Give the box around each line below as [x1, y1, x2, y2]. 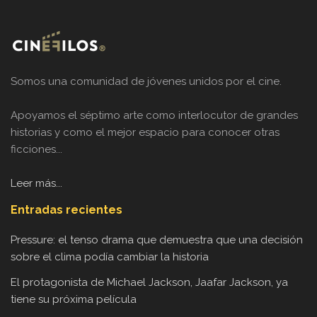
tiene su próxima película [11, 292, 137, 306]
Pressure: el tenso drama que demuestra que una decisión [11, 233, 303, 246]
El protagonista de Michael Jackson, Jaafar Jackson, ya [11, 275, 288, 289]
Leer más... [11, 176, 62, 190]
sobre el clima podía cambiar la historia [11, 250, 209, 263]
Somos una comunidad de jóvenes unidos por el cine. [11, 74, 282, 88]
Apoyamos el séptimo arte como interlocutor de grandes [11, 108, 298, 122]
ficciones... [11, 142, 62, 156]
